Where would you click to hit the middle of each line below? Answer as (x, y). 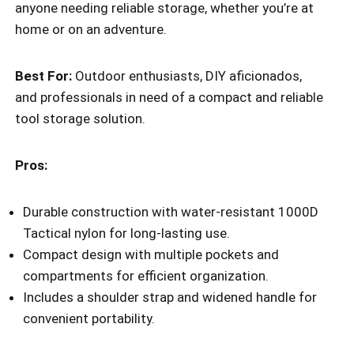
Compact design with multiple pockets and (151, 255)
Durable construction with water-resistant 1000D (171, 212)
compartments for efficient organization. (146, 276)
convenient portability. (89, 319)
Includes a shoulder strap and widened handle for (170, 298)
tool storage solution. (80, 119)
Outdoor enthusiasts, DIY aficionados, (187, 76)
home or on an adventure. (91, 30)
